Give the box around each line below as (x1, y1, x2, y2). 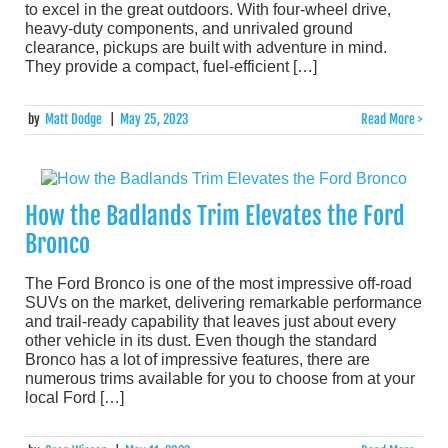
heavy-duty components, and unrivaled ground (25, 20, 353, 38)
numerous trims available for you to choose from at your (25, 370, 415, 388)
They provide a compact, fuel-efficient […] (25, 58, 317, 76)
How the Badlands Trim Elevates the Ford (25, 201, 405, 232)
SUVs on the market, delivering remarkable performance (25, 294, 422, 312)
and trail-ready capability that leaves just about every (25, 313, 396, 331)
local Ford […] (25, 389, 124, 407)
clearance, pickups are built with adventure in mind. (25, 39, 387, 57)
